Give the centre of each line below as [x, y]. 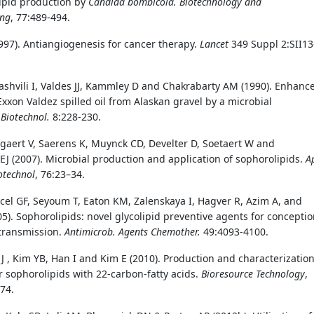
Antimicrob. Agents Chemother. [132, 231]
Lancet [214, 43]
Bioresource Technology [253, 273]
